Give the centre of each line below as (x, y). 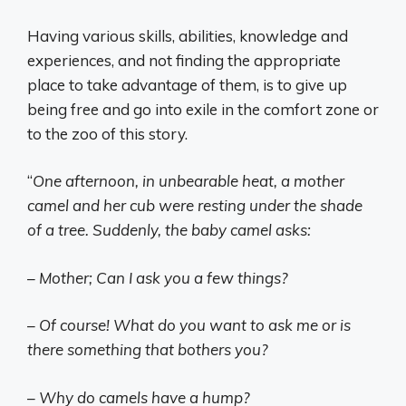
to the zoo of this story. (107, 133)
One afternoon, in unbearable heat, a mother (188, 181)
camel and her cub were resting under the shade (195, 205)
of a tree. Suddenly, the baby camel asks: (169, 230)
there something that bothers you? (148, 349)
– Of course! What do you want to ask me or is (189, 325)
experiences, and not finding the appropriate (184, 60)
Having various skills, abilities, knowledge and (188, 35)
